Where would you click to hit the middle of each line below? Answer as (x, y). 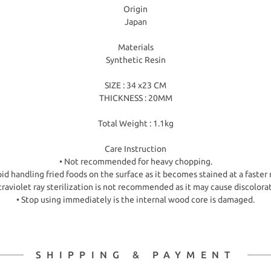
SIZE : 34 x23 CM (135, 85)
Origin (135, 9)
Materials (135, 47)
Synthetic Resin (135, 60)
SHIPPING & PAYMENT (135, 255)
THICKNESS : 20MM (135, 98)
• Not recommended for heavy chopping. (135, 162)
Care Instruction (135, 149)
